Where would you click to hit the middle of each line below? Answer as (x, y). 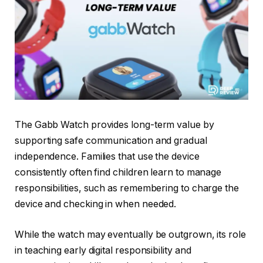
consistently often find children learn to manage (118, 173)
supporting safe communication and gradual (111, 141)
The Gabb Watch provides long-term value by (114, 125)
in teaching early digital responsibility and (103, 250)
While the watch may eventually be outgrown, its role (130, 234)
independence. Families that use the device (107, 157)
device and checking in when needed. (96, 204)
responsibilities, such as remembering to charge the (127, 188)
